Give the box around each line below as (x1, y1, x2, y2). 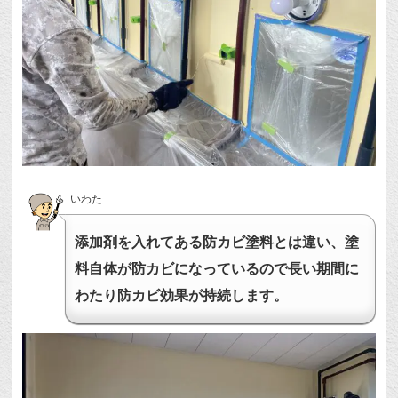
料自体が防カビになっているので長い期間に (75, 260, 360, 276)
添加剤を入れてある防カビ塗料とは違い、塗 (75, 234, 360, 250)
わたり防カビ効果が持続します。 (75, 287, 289, 303)
